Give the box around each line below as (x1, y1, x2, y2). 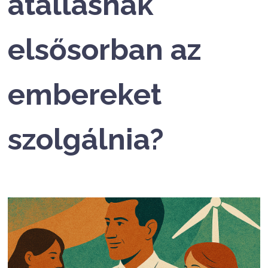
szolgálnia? (8, 122, 165, 156)
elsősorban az (8, 32, 202, 66)
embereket (8, 77, 162, 111)
